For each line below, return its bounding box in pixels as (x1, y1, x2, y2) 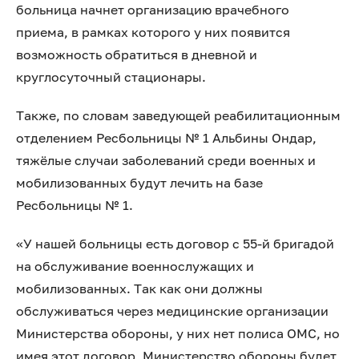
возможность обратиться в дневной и (16, 46, 257, 63)
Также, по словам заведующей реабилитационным (16, 107, 341, 123)
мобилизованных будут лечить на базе (16, 175, 263, 191)
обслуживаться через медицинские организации (16, 303, 329, 319)
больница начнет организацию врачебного (16, 2, 289, 18)
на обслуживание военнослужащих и (16, 258, 254, 274)
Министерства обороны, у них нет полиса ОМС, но (16, 325, 340, 341)
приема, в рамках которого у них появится (16, 24, 290, 40)
